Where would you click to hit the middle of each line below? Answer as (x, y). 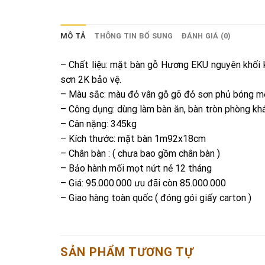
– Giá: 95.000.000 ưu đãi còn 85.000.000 (143, 183)
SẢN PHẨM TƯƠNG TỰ (127, 252)
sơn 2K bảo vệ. (91, 80)
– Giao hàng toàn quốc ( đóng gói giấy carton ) (156, 198)
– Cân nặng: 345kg (98, 124)
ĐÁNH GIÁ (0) (206, 36)
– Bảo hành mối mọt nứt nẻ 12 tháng (136, 169)
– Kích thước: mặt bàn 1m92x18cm (133, 139)
